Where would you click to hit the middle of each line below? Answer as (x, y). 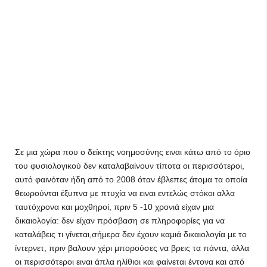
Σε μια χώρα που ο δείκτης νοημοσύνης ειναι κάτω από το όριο (133, 152)
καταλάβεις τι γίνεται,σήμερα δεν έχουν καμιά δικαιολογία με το (131, 234)
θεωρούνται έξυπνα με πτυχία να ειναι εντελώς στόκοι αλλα (125, 193)
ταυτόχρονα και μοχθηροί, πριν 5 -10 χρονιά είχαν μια (114, 207)
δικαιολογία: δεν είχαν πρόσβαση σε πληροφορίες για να (120, 221)
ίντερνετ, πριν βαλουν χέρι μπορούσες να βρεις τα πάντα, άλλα (132, 248)
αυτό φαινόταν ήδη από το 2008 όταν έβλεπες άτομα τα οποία (131, 179)
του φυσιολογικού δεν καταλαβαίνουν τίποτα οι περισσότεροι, (130, 166)
